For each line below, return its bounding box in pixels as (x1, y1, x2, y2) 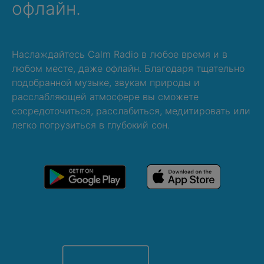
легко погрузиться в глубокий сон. (12, 118, 170, 131)
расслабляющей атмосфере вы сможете (12, 90, 199, 103)
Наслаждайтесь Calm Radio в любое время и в (12, 48, 227, 60)
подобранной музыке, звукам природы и (12, 76, 200, 88)
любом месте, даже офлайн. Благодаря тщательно (12, 62, 245, 74)
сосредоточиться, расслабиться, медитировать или (12, 104, 250, 117)
